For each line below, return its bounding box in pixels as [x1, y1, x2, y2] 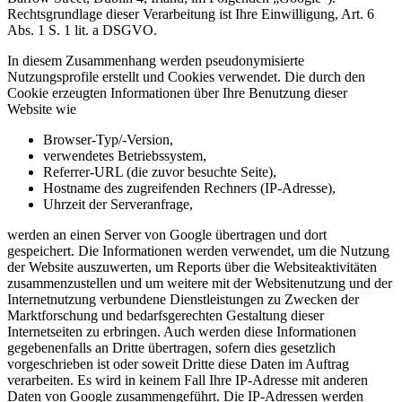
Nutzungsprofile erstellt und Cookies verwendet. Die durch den [7, 68, 365, 84]
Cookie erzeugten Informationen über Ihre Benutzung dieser [7, 84, 347, 100]
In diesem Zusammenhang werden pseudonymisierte [7, 52, 304, 68]
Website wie [7, 100, 76, 117]
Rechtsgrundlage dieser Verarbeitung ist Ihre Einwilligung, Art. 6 [7, 5, 374, 22]
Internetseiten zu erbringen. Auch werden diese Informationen [7, 323, 356, 339]
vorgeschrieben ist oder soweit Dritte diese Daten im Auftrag [7, 355, 349, 371]
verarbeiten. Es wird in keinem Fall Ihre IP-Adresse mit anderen [7, 371, 368, 388]
